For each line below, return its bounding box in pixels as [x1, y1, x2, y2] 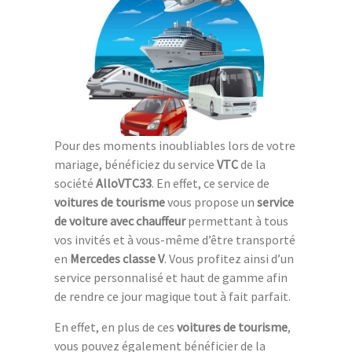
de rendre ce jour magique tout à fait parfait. [54, 288, 291, 304]
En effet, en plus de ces [54, 318, 177, 335]
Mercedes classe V [70, 250, 164, 266]
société [54, 174, 96, 191]
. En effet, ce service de [152, 174, 269, 191]
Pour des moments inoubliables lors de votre [54, 137, 295, 153]
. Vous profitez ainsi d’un [164, 250, 294, 266]
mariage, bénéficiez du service [54, 156, 217, 172]
